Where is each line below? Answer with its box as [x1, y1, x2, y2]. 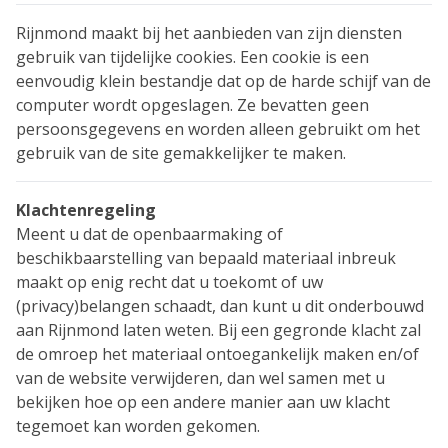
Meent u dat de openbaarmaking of [16, 223, 283, 245]
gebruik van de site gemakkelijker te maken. [16, 142, 346, 164]
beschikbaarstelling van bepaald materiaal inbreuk [16, 247, 396, 269]
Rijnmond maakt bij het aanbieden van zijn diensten [16, 22, 402, 44]
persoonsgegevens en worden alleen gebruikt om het [16, 118, 420, 140]
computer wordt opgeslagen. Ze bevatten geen [16, 94, 369, 116]
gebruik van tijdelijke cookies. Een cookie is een [16, 46, 369, 68]
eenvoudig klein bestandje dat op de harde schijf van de [16, 70, 431, 92]
